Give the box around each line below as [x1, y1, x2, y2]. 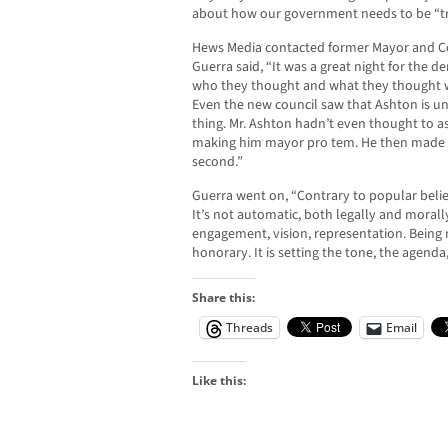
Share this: [192, 289, 255, 307]
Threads [226, 319, 273, 337]
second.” [192, 152, 243, 173]
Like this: [192, 372, 246, 390]
